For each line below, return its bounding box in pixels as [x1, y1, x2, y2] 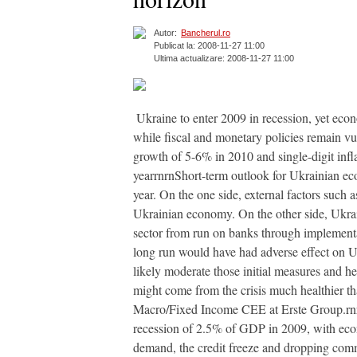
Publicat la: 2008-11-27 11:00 [154, 41, 265, 51]
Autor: [154, 28, 177, 38]
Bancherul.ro [181, 28, 230, 38]
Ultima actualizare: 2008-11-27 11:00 [154, 53, 294, 64]
